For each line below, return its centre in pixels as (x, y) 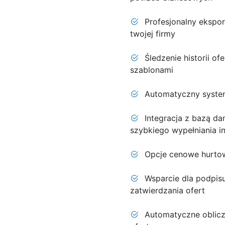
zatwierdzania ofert (167, 190)
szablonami (151, 70)
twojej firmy (152, 34)
